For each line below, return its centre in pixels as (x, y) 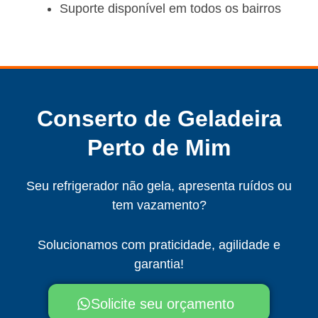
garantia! (159, 264)
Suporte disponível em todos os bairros (170, 9)
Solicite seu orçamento (163, 303)
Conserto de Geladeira (159, 119)
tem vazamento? (159, 205)
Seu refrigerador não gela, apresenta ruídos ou (159, 186)
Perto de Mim (159, 148)
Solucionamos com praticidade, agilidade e (159, 245)
